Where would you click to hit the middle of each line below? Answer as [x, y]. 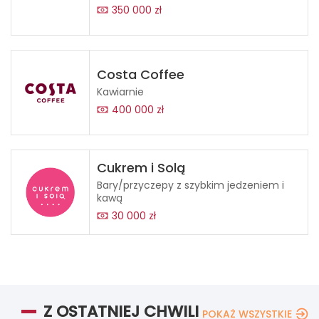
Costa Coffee [141, 75]
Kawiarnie [120, 92]
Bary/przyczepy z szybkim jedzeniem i [190, 185]
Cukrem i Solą [141, 168]
